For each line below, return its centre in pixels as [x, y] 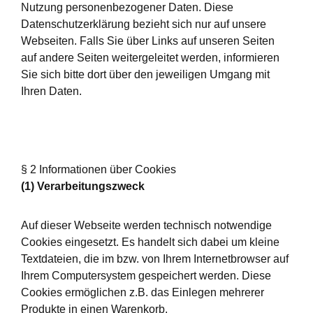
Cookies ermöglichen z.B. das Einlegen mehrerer [143, 292]
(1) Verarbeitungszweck [83, 186]
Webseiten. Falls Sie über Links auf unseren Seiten [148, 41]
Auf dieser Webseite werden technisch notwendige [146, 225]
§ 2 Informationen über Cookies [99, 169]
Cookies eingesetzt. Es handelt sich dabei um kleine [150, 242]
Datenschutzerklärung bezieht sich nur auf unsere [144, 24]
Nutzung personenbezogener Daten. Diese [127, 7]
